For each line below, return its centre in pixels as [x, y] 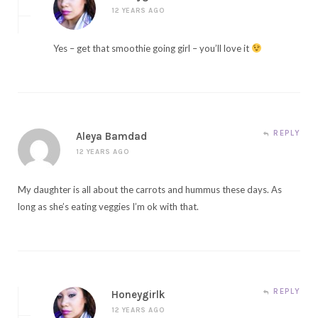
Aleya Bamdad [111, 136]
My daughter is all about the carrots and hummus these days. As [150, 189]
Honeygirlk [138, 294]
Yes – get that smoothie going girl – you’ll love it [152, 48]
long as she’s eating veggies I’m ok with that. [108, 206]
